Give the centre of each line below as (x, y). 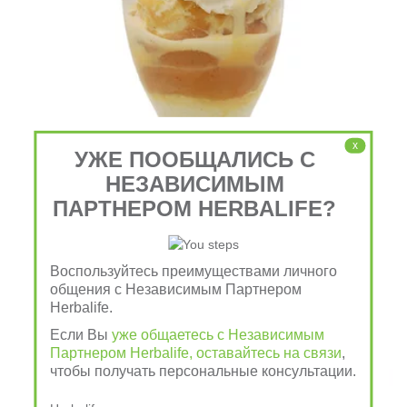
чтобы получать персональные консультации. (203, 371)
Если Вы (81, 334)
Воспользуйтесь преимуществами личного (194, 271)
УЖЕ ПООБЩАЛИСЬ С (194, 159)
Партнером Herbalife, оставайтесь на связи (196, 352)
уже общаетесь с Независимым (218, 334)
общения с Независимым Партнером (176, 289)
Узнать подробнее (203, 292)
